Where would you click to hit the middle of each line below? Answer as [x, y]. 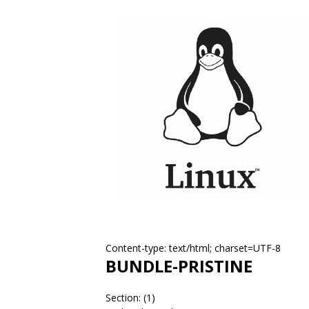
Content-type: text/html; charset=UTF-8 [193, 248]
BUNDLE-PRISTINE [179, 266]
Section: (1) [130, 298]
